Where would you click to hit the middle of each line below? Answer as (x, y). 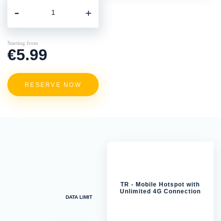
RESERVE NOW (53, 85)
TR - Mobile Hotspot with (160, 185)
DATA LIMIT (79, 197)
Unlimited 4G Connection (160, 192)
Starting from (23, 43)
